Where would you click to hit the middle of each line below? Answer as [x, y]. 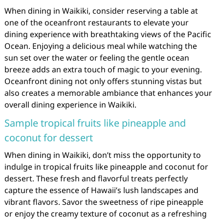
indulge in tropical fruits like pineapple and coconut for [106, 166]
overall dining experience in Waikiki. [70, 104]
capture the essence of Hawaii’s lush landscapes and [101, 190]
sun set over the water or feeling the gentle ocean [97, 57]
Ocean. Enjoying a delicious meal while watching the [100, 46]
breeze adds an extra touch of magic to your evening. [103, 69]
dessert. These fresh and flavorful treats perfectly [96, 178]
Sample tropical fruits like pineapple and [95, 123]
